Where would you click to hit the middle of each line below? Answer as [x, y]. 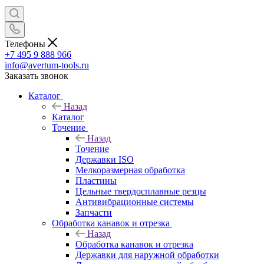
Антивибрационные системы [135, 202]
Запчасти [94, 212]
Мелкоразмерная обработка [130, 170]
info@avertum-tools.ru [47, 65]
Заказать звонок [37, 75]
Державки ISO [105, 159]
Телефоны [26, 44]
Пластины [96, 180]
